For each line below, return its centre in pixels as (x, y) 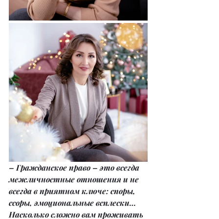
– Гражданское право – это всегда (75, 168)
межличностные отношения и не (75, 179)
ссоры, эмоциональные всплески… (73, 203)
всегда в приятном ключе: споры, (73, 191)
